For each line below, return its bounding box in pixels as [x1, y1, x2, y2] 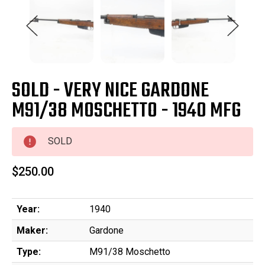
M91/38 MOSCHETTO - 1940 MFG [12, 95, 241, 128]
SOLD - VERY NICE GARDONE [12, 75, 209, 108]
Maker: [17, 225, 48, 237]
